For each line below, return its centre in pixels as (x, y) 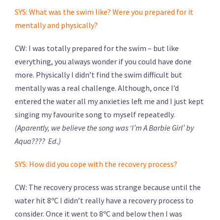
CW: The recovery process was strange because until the (108, 187)
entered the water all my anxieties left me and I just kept (109, 101)
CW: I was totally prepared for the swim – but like (97, 48)
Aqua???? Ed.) (38, 141)
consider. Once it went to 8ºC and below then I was (98, 213)
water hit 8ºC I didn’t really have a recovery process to (104, 200)
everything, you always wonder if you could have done (103, 61)
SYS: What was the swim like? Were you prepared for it (104, 12)
